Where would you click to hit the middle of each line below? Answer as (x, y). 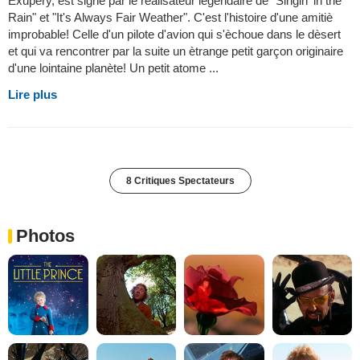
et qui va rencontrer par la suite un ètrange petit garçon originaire (176, 51)
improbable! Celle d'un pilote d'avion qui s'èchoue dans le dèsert (174, 35)
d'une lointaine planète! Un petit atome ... (113, 68)
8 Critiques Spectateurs (180, 181)
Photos (45, 236)
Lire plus (33, 95)
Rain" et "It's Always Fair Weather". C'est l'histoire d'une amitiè (170, 18)
